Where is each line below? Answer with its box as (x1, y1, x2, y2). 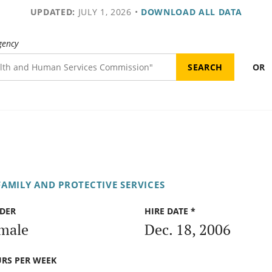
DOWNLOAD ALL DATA (140, 6, 242, 18)
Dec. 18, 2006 (144, 219, 231, 239)
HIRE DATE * (144, 205, 195, 217)
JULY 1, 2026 (75, 6, 132, 18)
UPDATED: (30, 6, 75, 18)
